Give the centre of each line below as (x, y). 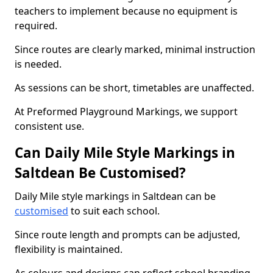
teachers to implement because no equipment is (126, 11)
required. (36, 26)
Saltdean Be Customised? (100, 173)
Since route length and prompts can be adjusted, (127, 235)
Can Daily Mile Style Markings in (125, 153)
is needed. (38, 64)
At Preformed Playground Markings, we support (126, 112)
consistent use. (49, 126)
